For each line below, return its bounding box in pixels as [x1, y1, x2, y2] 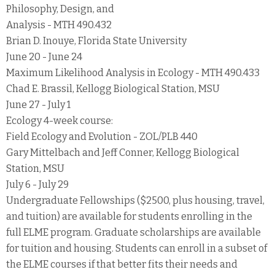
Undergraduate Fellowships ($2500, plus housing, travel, [6, 194, 265, 206]
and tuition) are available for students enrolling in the [6, 210, 252, 222]
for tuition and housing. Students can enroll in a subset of [6, 242, 267, 254]
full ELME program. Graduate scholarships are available [6, 226, 261, 238]
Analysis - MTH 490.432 [6, 18, 112, 31]
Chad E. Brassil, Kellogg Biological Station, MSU [6, 82, 220, 95]
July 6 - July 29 [6, 178, 69, 190]
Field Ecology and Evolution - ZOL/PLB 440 [6, 130, 198, 142]
